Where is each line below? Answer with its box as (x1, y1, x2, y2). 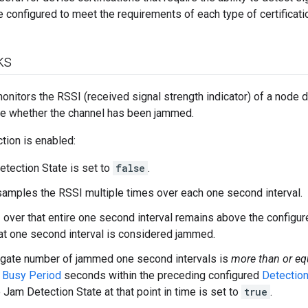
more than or (231, 252, 292, 266)
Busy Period (2, 269, 61, 283)
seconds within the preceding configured (61, 269, 262, 283)
